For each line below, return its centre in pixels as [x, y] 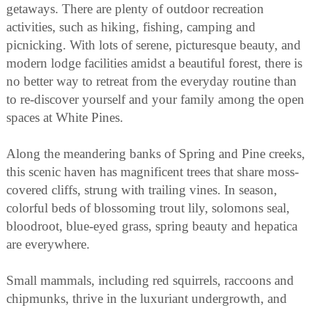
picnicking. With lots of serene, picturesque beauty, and [154, 45]
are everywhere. [48, 244]
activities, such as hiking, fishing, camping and [131, 26]
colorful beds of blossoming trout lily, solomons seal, [148, 208]
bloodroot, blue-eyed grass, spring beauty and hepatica [152, 226]
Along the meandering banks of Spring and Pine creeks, [156, 153]
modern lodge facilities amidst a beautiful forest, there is [154, 63]
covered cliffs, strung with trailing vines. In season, [142, 189]
